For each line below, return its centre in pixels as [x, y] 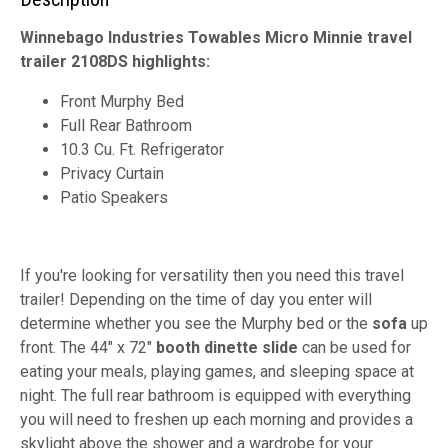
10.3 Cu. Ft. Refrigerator [142, 149]
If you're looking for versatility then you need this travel [212, 275]
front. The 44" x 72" [88, 347]
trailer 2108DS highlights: [115, 61]
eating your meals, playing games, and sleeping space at [217, 371]
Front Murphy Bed [122, 101]
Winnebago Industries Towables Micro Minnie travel [216, 37]
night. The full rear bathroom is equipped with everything [215, 395]
